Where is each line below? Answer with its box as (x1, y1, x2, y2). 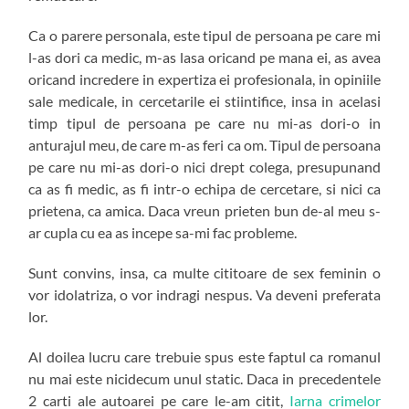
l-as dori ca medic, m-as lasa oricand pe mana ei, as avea (28, 47, 381, 66)
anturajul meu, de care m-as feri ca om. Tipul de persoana (28, 135, 381, 153)
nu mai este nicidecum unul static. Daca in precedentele (28, 369, 381, 387)
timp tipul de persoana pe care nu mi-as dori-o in (28, 113, 381, 131)
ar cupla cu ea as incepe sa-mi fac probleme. (28, 223, 298, 241)
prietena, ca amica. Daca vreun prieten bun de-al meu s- (28, 201, 381, 219)
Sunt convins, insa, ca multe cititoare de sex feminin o (28, 263, 381, 281)
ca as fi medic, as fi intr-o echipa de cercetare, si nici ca (28, 179, 381, 197)
